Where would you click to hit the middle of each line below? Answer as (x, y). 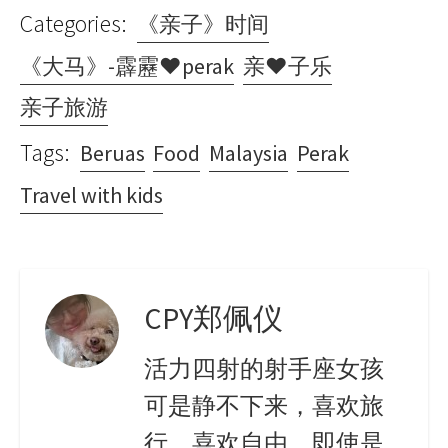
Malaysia (249, 152)
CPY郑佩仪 (213, 318)
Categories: (73, 23)
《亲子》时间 (202, 24)
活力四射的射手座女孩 (264, 368)
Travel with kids (91, 194)
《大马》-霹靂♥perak (127, 65)
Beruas (112, 152)
